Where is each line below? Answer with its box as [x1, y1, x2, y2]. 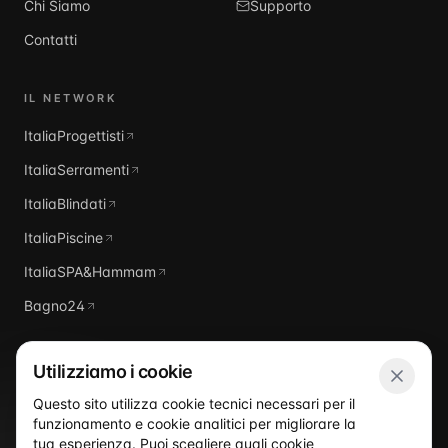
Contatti [24, 31, 77, 48]
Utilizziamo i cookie [33, 361, 193, 382]
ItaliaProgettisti [24, 127, 124, 144]
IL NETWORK [24, 91, 117, 105]
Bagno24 [24, 297, 85, 314]
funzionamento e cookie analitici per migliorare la [33, 415, 356, 432]
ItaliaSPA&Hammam [24, 263, 156, 280]
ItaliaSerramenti [24, 161, 129, 178]
